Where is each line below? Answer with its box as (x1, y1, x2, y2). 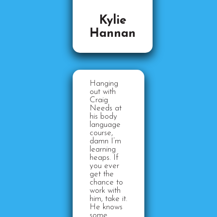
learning (90, 145, 116, 154)
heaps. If (90, 154, 119, 162)
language (90, 121, 121, 129)
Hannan (90, 28, 136, 40)
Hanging (90, 79, 118, 88)
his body (90, 112, 117, 121)
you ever (90, 162, 119, 170)
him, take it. (90, 195, 127, 203)
